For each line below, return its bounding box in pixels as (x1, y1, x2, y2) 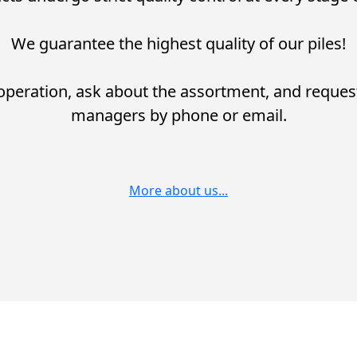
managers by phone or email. (70, 104, 287, 126)
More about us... (129, 182, 228, 199)
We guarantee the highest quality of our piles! (11, 33, 346, 54)
